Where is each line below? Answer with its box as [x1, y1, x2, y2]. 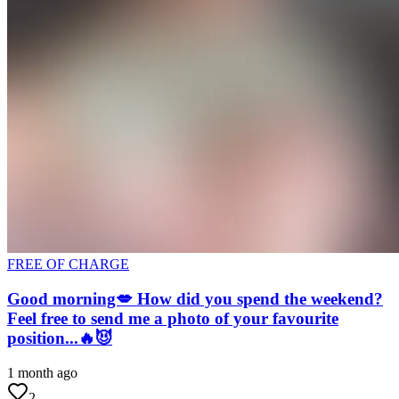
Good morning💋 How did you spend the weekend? [7, 289, 383, 308]
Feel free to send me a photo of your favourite [7, 309, 338, 328]
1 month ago [7, 364, 77, 380]
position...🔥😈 [7, 329, 112, 347]
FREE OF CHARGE [7, 256, 129, 273]
